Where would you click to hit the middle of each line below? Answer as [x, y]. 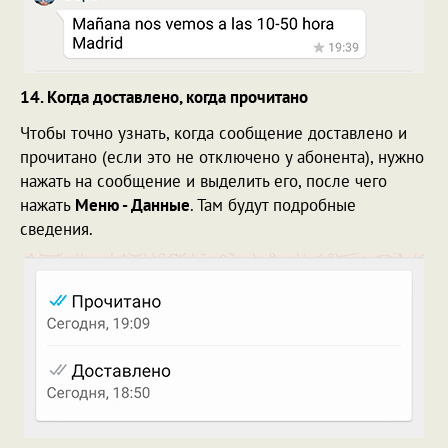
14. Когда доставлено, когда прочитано [164, 96]
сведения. [56, 228]
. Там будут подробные [273, 204]
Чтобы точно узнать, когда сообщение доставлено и [213, 132]
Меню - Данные [132, 204]
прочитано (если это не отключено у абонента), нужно [222, 156]
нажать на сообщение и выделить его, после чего [203, 180]
